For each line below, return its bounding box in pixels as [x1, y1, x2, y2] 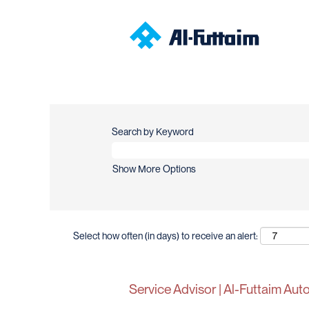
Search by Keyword [112, 126, 194, 137]
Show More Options [112, 163, 196, 175]
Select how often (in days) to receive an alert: [73, 230, 258, 242]
